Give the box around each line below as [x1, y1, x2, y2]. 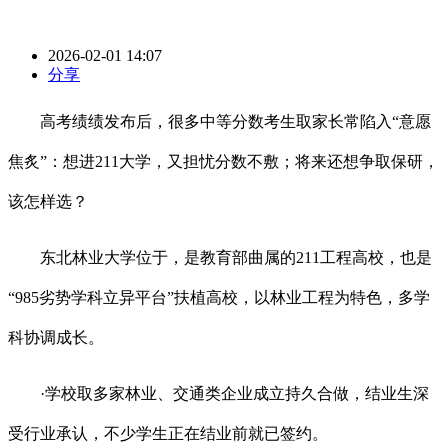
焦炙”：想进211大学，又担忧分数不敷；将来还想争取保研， [8, 153, 439, 171]
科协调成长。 [8, 329, 104, 347]
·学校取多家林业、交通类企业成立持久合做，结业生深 [8, 385, 429, 403]
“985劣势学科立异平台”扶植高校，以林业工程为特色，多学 [8, 289, 430, 307]
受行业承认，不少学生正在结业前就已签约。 [8, 425, 328, 443]
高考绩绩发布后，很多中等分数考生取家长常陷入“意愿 [8, 113, 431, 131]
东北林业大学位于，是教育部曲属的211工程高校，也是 [8, 249, 432, 267]
